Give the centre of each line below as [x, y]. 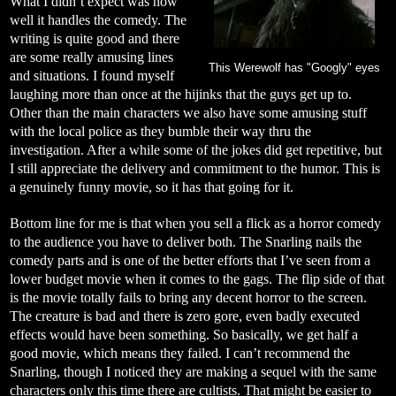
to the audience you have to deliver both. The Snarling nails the [186, 241]
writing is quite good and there [95, 38]
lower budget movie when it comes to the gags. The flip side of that [197, 278]
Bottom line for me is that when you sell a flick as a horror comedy [195, 223]
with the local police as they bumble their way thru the [160, 131]
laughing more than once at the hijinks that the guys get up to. [181, 94]
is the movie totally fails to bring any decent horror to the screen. [188, 297]
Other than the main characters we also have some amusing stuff [188, 112]
